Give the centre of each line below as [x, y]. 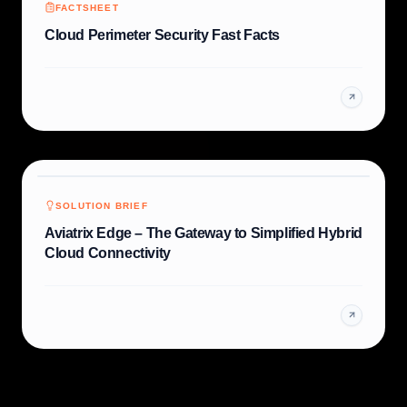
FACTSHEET [87, 7]
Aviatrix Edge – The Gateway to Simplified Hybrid [203, 233]
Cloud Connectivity [108, 253]
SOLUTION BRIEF [102, 205]
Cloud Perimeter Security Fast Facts [162, 35]
